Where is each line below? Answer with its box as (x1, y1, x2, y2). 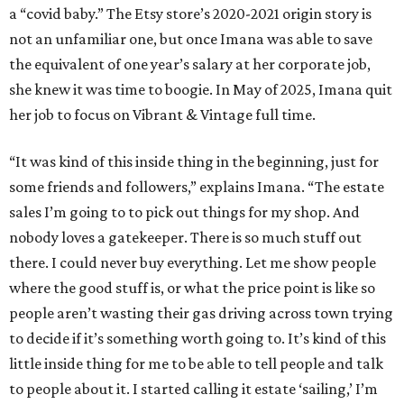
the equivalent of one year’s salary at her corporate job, (9, 55, 371, 74)
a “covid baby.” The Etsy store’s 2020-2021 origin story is (9, 5, 372, 23)
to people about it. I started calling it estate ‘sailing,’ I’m (9, 380, 378, 399)
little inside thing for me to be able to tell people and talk (9, 354, 383, 373)
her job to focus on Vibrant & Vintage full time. (9, 106, 316, 124)
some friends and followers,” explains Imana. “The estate (9, 178, 384, 197)
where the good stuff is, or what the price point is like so (9, 279, 375, 298)
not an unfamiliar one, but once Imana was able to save (9, 30, 372, 49)
